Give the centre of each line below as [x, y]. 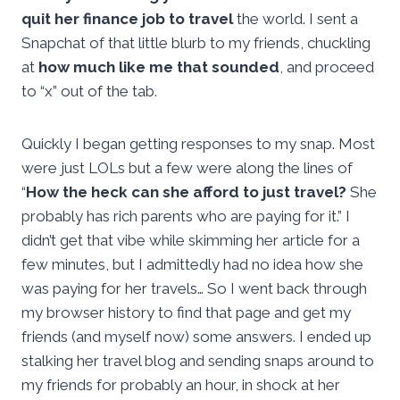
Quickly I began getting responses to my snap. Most [198, 144]
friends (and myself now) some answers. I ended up [196, 337]
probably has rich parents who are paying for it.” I [186, 217]
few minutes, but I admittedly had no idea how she [192, 265]
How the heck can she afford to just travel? [186, 192]
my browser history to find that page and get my [186, 313]
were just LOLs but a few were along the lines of [187, 168]
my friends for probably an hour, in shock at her [181, 385]
